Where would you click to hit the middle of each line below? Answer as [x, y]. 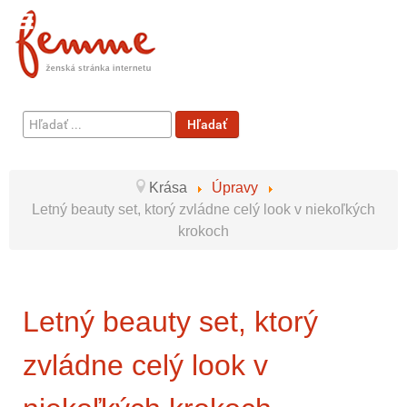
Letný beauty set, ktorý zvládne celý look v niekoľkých [203, 209]
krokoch [203, 231]
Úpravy [234, 188]
